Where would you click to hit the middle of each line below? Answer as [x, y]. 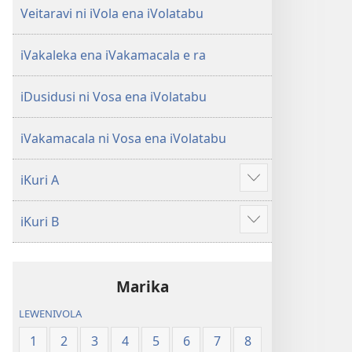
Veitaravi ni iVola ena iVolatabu [112, 13]
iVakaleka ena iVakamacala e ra [113, 55]
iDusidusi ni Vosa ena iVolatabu [114, 97]
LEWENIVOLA [51, 314]
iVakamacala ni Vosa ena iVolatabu [123, 138]
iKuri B [40, 222]
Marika [142, 286]
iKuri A [40, 180]
